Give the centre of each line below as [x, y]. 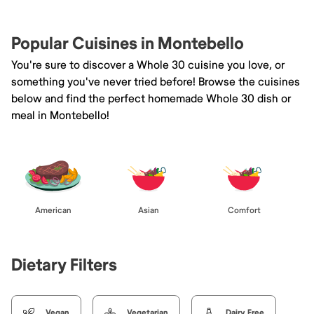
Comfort [244, 210]
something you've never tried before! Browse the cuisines [156, 82]
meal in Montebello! [60, 115]
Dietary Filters [64, 265]
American [53, 210]
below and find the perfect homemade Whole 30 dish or [151, 98]
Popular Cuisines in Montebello [128, 43]
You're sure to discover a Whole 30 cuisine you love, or [148, 65]
